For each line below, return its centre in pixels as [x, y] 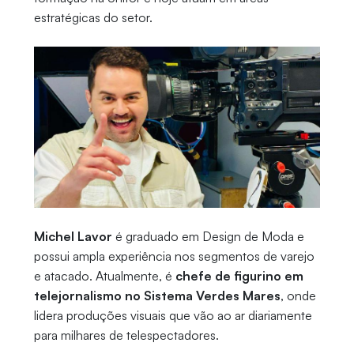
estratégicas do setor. [93, 18]
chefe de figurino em [239, 276]
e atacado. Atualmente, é [104, 276]
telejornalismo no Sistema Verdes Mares [157, 296]
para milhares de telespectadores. [126, 335]
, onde [298, 296]
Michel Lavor [73, 237]
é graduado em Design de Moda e [208, 237]
